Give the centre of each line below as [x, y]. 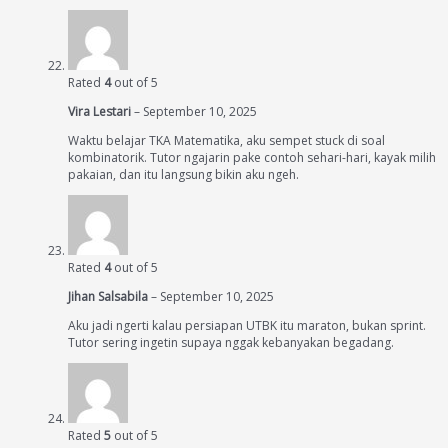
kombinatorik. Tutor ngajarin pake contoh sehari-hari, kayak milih [252, 157]
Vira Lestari [101, 111]
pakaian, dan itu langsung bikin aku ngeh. [183, 174]
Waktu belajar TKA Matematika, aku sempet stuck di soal [226, 140]
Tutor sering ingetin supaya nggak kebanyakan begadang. [231, 342]
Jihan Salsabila [109, 296]
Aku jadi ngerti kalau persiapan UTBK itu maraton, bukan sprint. [247, 325]
